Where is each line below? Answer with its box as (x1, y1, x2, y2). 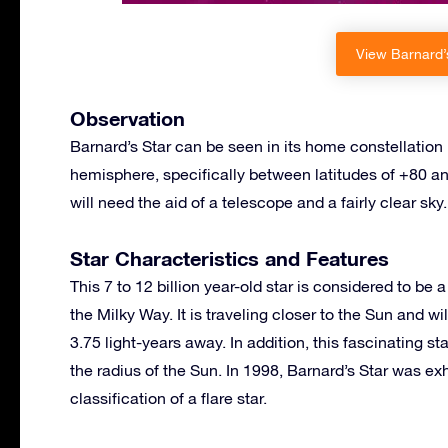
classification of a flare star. (70, 388, 267, 407)
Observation (70, 105, 185, 130)
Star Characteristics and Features (70, 245, 389, 270)
